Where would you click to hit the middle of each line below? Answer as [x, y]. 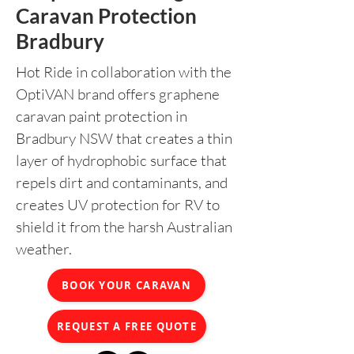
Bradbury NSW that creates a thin [124, 138]
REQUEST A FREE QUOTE [127, 326]
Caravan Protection [106, 16]
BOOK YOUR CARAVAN [126, 285]
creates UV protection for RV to [118, 205]
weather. [44, 249]
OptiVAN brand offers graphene [118, 94]
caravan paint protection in [102, 116]
